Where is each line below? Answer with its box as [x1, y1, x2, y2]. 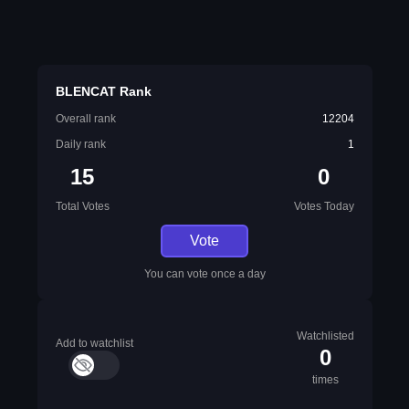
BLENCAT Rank [55, 84, 152, 99]
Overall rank [55, 112, 116, 125]
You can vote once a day [143, 267, 266, 280]
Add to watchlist [55, 337, 133, 350]
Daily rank [55, 138, 106, 151]
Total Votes [55, 200, 110, 213]
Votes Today [293, 200, 354, 213]
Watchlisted [296, 330, 354, 342]
